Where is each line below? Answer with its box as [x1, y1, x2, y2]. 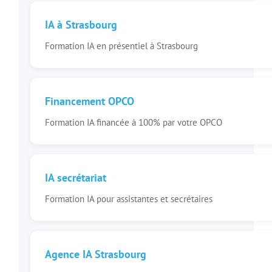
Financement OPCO [44, 94, 134, 108]
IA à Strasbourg [44, 18, 117, 32]
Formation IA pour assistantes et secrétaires [44, 192, 212, 205]
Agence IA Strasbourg [44, 247, 146, 261]
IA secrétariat [44, 171, 106, 185]
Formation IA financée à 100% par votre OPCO [44, 116, 222, 128]
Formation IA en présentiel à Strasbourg [44, 39, 198, 52]
